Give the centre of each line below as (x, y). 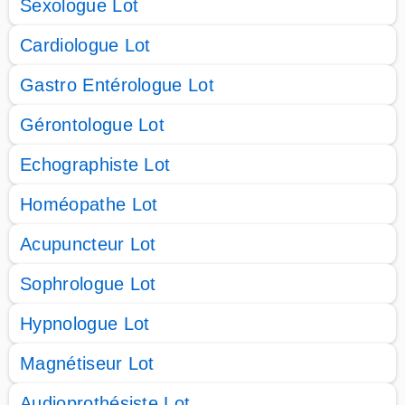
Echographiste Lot (95, 165)
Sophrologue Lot (88, 284)
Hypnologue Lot (85, 324)
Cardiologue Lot (85, 45)
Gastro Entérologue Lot (118, 85)
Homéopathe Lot (89, 204)
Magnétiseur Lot (87, 363)
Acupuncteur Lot (88, 244)
